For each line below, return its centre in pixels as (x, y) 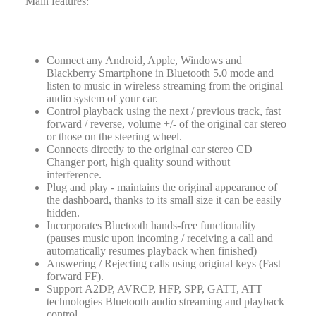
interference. (74, 174)
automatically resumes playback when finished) (152, 250)
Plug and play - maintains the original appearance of (162, 187)
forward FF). (75, 276)
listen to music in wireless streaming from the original (165, 85)
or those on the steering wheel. (114, 136)
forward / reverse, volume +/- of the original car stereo (166, 123)
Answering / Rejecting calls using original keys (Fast (164, 263)
